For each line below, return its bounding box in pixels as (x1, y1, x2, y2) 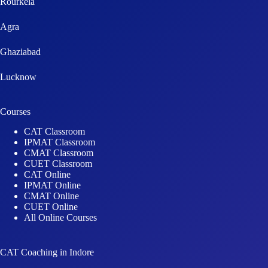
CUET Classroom (24, 128, 92, 139)
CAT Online (24, 139, 71, 150)
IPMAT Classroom (24, 106, 95, 117)
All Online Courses (24, 182, 97, 193)
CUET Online (24, 171, 78, 182)
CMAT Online (24, 160, 79, 171)
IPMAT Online (24, 150, 81, 160)
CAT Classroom (24, 96, 85, 106)
